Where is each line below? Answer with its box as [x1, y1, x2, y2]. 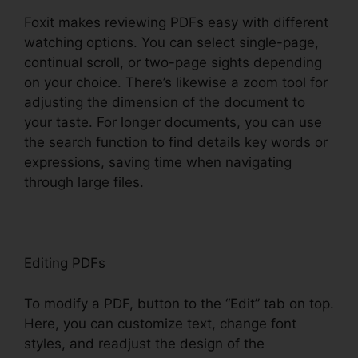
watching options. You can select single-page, [24, 34, 319, 51]
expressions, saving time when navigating [24, 154, 292, 171]
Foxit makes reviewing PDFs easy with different [24, 14, 328, 31]
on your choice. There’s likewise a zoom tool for [24, 74, 328, 91]
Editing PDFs [24, 255, 105, 272]
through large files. [24, 174, 144, 191]
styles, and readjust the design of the [24, 335, 265, 352]
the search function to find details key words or [24, 134, 328, 151]
